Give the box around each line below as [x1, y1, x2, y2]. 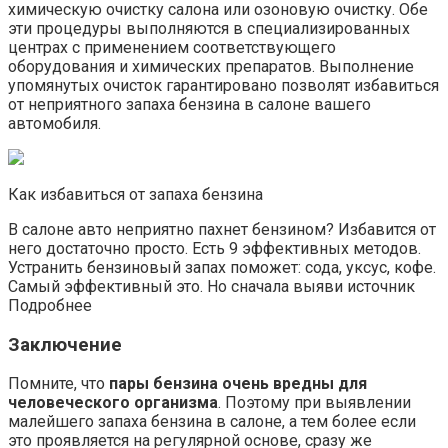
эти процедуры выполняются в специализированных [8, 18, 410, 38]
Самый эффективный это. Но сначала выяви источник [8, 276, 415, 296]
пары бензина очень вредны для [109, 374, 367, 394]
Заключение [8, 333, 122, 356]
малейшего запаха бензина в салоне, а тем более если [8, 412, 416, 432]
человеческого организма [8, 393, 218, 413]
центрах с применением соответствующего [8, 37, 336, 57]
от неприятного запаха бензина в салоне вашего [8, 94, 371, 114]
